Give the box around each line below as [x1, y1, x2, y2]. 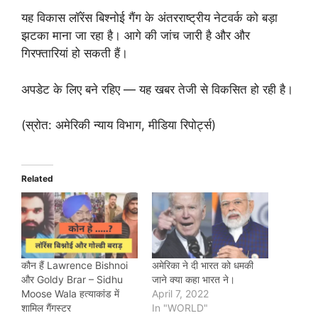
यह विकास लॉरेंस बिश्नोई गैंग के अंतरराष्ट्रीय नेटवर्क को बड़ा [21, 11, 278, 26]
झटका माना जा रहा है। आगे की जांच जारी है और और [21, 28, 250, 43]
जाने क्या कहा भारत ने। [152, 273, 235, 286]
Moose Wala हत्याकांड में [21, 287, 119, 300]
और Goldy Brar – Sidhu [21, 273, 123, 286]
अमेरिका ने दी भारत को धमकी [152, 259, 253, 272]
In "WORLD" [152, 302, 208, 314]
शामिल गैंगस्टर [21, 302, 71, 314]
